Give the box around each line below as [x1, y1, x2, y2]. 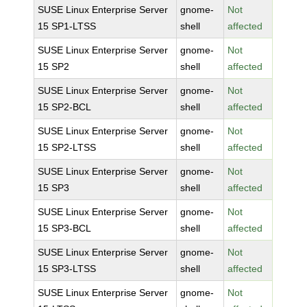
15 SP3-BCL [38, 223, 92, 234]
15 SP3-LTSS [38, 263, 97, 274]
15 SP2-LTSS [38, 142, 97, 153]
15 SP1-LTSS [38, 21, 97, 32]
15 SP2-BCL [38, 101, 92, 112]
